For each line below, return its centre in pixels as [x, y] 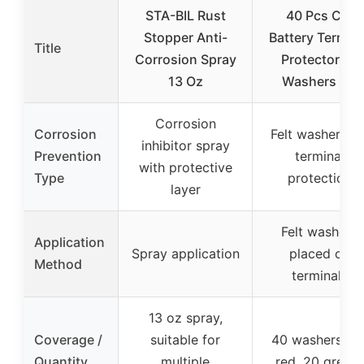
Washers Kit [319, 81]
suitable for [185, 339]
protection [319, 178]
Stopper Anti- [185, 37]
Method [58, 264]
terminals [319, 275]
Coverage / [68, 339]
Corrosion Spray [185, 59]
